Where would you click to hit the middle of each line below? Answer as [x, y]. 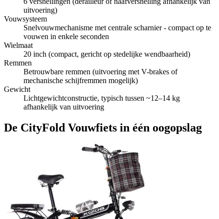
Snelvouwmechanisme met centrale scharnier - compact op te [117, 27]
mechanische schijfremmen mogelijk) [81, 80]
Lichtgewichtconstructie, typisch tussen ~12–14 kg [102, 98]
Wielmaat [18, 45]
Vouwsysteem [25, 19]
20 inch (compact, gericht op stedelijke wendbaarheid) [107, 54]
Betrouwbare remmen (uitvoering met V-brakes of [100, 71]
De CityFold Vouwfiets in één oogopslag [103, 127]
